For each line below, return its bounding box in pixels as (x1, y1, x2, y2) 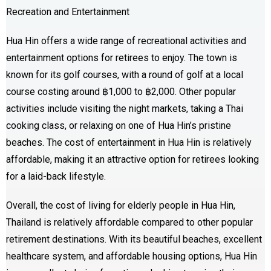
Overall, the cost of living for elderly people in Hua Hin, (6, 199, 235, 211)
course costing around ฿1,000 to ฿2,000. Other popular (6, 85, 236, 97)
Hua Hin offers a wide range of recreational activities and (6, 34, 246, 47)
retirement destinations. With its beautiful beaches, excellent (6, 233, 262, 245)
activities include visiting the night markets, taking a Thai (6, 102, 243, 114)
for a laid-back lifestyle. (6, 170, 106, 182)
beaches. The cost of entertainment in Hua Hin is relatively (6, 136, 252, 148)
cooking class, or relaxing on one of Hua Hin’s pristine (6, 119, 231, 131)
